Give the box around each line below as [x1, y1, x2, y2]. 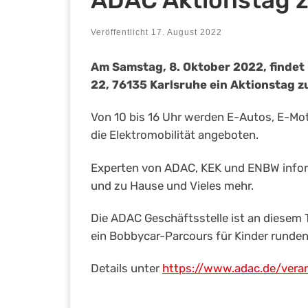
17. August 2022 [151, 27, 222, 37]
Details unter [91, 261, 162, 275]
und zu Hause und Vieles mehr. [91, 178, 254, 192]
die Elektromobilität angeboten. [91, 128, 258, 142]
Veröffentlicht [91, 27, 151, 37]
